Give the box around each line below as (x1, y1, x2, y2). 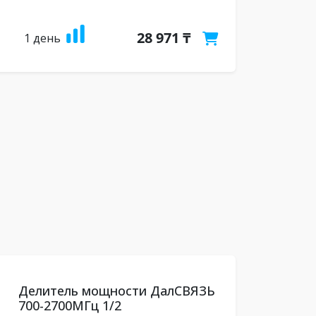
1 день (23, 30, 61, 46)
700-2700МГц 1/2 (18, 297, 121, 314)
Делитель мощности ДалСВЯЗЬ (18, 282, 215, 299)
